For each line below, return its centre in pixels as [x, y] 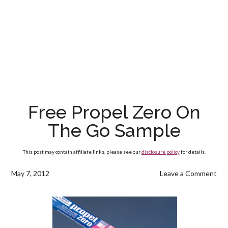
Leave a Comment [188, 173]
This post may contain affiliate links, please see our [82, 152]
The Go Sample [114, 130]
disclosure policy [160, 152]
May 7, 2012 [31, 173]
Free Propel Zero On [114, 112]
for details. [192, 152]
